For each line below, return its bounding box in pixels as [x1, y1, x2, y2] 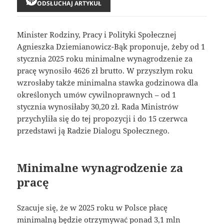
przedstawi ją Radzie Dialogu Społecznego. [17, 125, 170, 135]
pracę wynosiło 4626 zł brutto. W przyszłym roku [17, 65, 193, 75]
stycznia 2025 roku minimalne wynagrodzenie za [17, 53, 193, 63]
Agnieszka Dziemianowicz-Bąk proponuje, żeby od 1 [17, 41, 205, 51]
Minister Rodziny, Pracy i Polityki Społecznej [17, 29, 177, 39]
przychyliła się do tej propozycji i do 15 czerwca [17, 113, 188, 123]
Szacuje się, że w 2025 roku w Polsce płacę [17, 202, 168, 212]
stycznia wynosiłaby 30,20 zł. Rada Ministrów [17, 101, 179, 111]
